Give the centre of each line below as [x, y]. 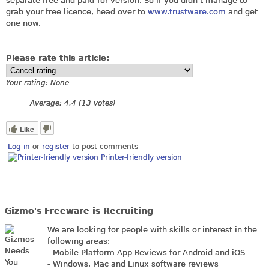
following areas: [79, 241]
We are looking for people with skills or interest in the [152, 230]
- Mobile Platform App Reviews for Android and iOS [146, 253]
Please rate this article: [59, 58]
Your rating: [28, 83]
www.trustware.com [187, 11]
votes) [104, 104]
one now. [23, 23]
